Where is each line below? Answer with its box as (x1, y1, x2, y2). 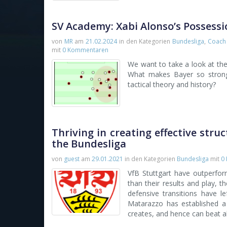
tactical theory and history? (128, 80, 216, 90)
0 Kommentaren (62, 46, 108, 55)
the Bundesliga (52, 136, 126, 150)
